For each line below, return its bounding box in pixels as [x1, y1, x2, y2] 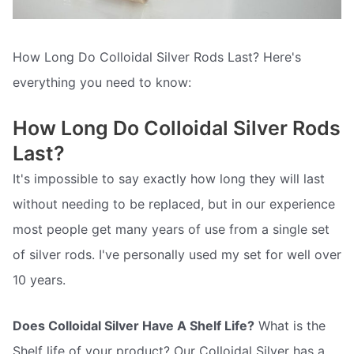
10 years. [13, 271, 66, 288]
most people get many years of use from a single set [13, 220, 330, 237]
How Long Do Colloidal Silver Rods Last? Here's [13, 49, 301, 66]
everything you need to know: [13, 74, 191, 91]
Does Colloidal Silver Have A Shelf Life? [13, 317, 254, 333]
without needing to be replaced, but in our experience [13, 195, 335, 212]
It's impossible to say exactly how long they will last [13, 170, 325, 186]
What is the [254, 317, 326, 333]
